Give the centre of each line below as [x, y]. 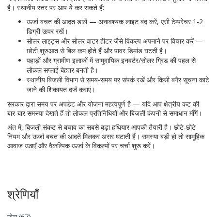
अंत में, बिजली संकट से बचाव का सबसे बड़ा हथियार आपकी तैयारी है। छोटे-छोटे [101, 127]
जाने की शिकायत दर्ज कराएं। [61, 89]
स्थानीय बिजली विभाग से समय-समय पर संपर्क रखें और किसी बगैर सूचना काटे [118, 80]
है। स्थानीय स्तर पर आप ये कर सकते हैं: [56, 8]
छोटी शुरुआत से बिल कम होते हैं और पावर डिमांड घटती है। [97, 51]
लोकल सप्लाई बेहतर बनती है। [62, 70]
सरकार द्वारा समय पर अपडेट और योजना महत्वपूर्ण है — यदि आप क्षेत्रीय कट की [103, 104]
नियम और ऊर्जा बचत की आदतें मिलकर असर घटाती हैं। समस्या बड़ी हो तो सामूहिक [106, 136]
